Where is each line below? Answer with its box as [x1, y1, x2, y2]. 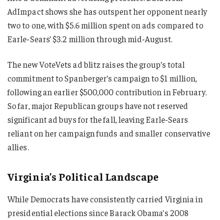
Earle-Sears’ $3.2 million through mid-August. [7, 33, 172, 45]
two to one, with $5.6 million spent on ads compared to [7, 20, 203, 31]
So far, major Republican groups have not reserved [7, 100, 189, 111]
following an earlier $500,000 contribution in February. [7, 86, 207, 98]
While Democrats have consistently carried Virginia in [7, 193, 203, 205]
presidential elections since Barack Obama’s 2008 [7, 207, 189, 219]
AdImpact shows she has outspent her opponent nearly [7, 6, 208, 17]
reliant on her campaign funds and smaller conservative [7, 128, 210, 139]
